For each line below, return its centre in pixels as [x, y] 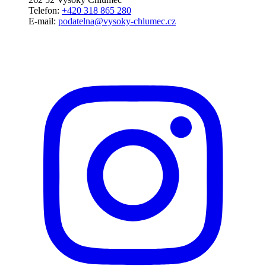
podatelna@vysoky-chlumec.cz [117, 21]
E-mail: [43, 21]
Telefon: [45, 11]
